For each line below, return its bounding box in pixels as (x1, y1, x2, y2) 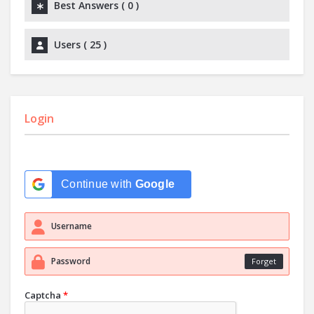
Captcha (25, 289, 61, 301)
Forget (252, 256, 276, 266)
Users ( (54, 38, 90, 51)
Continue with (61, 178, 135, 190)
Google (135, 178, 175, 190)
